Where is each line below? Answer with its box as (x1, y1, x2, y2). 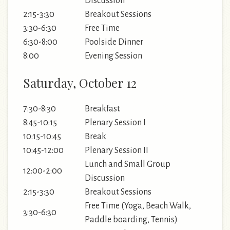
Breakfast (85, 104, 120, 113)
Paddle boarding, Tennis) (85, 215, 178, 224)
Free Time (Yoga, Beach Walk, (85, 201, 191, 210)
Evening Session (85, 51, 142, 61)
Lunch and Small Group (85, 159, 170, 169)
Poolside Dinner (85, 37, 143, 47)
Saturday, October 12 (23, 74, 137, 91)
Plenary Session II (85, 145, 148, 155)
